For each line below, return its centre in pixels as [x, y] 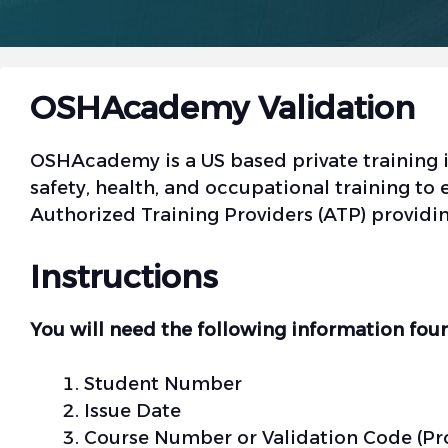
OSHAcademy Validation [222, 107]
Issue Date [132, 411]
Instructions [124, 276]
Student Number [163, 384]
